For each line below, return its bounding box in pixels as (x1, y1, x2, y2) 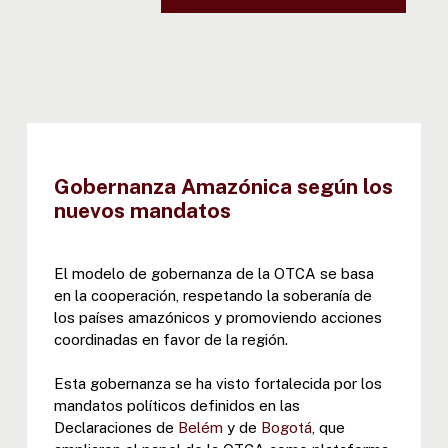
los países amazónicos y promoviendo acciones (53, 308, 382, 326)
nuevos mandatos (53, 197, 231, 223)
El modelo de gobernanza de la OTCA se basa (53, 264, 374, 282)
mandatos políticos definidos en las (53, 397, 300, 414)
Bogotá (260, 419, 312, 436)
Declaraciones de (53, 419, 178, 436)
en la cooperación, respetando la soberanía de (53, 286, 372, 304)
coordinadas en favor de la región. (53, 330, 288, 348)
